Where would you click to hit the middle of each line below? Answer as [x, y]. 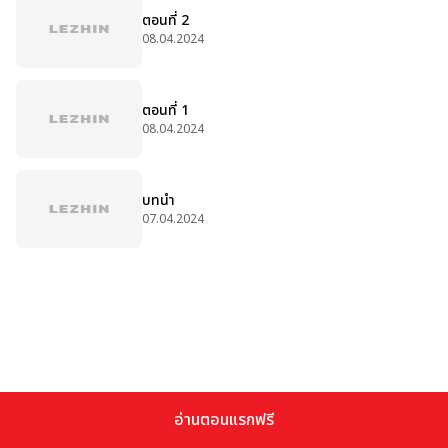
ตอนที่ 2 [165, 20]
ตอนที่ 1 [165, 110]
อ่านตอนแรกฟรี [224, 420]
